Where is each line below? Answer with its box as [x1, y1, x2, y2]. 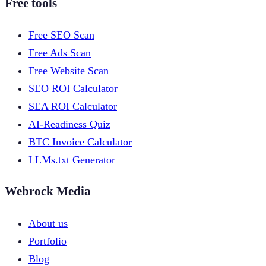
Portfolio [28, 235, 66, 247]
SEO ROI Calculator [28, 82, 118, 94]
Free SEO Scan [28, 28, 94, 41]
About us [28, 217, 68, 229]
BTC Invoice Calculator [28, 135, 132, 148]
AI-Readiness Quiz [28, 118, 110, 130]
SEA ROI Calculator [28, 100, 117, 112]
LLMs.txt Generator [28, 153, 115, 166]
